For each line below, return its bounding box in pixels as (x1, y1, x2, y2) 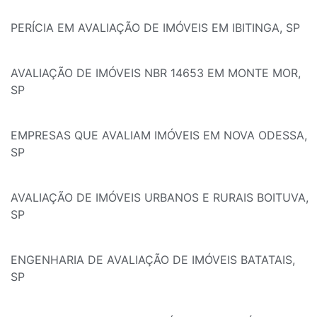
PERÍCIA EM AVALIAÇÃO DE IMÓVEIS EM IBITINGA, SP (11, 21, 300, 35)
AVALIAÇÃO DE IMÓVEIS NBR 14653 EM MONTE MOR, (11, 66, 301, 81)
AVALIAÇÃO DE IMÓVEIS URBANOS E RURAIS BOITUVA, (11, 190, 309, 205)
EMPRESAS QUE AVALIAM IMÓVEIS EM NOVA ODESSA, (11, 128, 307, 143)
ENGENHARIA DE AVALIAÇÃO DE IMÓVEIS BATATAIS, (11, 253, 295, 267)
